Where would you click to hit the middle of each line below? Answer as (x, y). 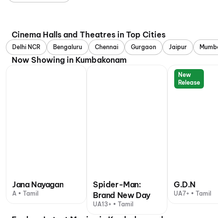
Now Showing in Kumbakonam (69, 60)
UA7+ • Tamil (192, 193)
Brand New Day (122, 195)
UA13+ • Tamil (113, 204)
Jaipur (178, 47)
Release (189, 82)
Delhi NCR (26, 47)
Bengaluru (68, 47)
